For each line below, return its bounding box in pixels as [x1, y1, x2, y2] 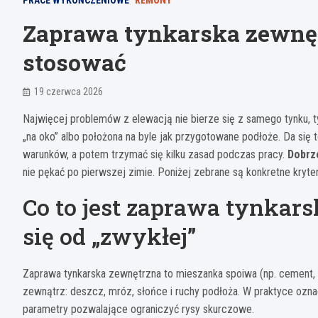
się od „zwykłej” [23, 221, 196, 252]
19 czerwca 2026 [34, 86, 103, 98]
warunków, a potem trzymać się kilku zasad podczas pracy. [23, 148, 287, 162]
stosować [23, 47, 126, 78]
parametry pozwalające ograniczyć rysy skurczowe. [23, 302, 254, 317]
